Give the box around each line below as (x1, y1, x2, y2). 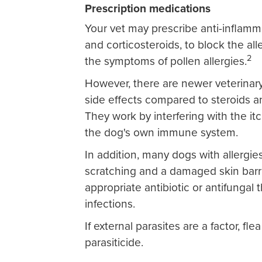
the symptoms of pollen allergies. (85, 54, 247, 68)
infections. (85, 197, 135, 211)
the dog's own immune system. (85, 126, 238, 139)
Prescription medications (85, 2, 211, 15)
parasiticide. (85, 236, 143, 249)
